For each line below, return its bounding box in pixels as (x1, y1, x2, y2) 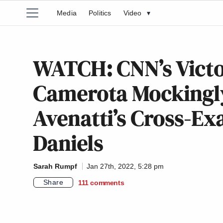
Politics (89, 9, 111, 17)
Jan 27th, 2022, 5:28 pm (87, 162, 164, 170)
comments (90, 178, 124, 187)
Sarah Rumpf (33, 162, 77, 170)
